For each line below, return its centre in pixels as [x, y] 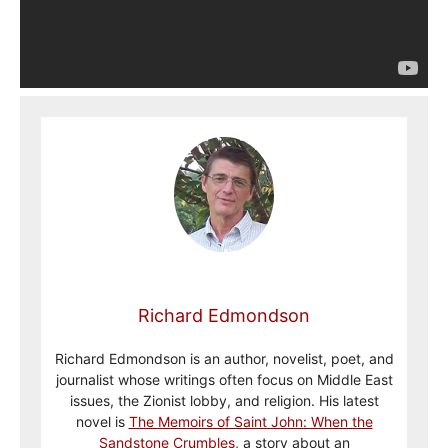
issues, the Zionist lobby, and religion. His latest [224, 401]
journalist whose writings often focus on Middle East [224, 380]
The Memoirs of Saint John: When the [250, 422]
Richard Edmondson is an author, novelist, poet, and [224, 359]
